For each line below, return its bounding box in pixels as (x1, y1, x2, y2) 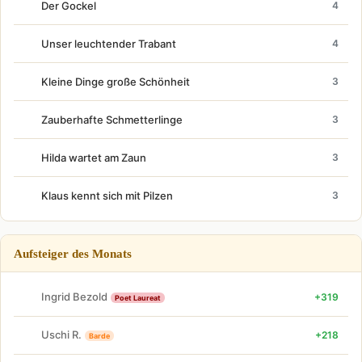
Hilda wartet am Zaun (41, 150, 146, 164)
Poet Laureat (115, 293, 161, 302)
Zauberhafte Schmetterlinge (41, 112, 183, 126)
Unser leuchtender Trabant (41, 36, 176, 50)
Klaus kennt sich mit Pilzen (41, 188, 173, 202)
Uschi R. (41, 328, 82, 341)
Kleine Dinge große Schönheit (41, 74, 190, 88)
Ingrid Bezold (41, 290, 107, 303)
